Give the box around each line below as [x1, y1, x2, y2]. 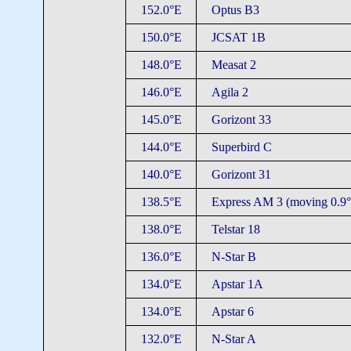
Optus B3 [211, 3, 259, 16]
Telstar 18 [211, 223, 260, 236]
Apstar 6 [211, 305, 254, 318]
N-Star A [211, 332, 256, 346]
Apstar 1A [211, 277, 263, 291]
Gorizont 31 [211, 168, 271, 181]
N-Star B [211, 250, 256, 263]
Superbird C [211, 140, 272, 154]
